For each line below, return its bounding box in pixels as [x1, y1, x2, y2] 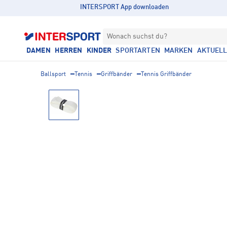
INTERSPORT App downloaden [80, 4, 169, 11]
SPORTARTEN [116, 47, 160, 54]
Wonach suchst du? [107, 33, 167, 40]
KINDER [86, 47, 112, 54]
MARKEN [164, 47, 193, 54]
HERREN [54, 47, 83, 54]
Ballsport [41, 71, 66, 78]
